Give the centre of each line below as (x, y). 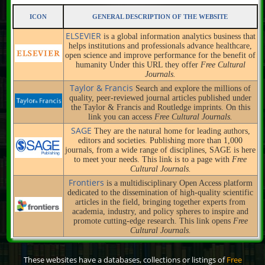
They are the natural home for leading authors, (172, 131)
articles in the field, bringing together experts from (161, 202)
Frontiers (87, 182)
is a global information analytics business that (179, 36)
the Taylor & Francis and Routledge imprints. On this (160, 107)
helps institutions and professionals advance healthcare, (161, 46)
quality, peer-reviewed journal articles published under (161, 98)
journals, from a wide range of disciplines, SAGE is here (161, 150)
